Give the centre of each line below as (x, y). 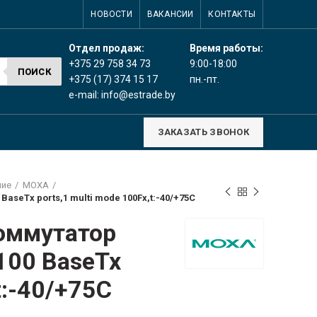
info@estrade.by (138, 95)
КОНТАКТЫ (232, 14)
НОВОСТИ (111, 14)
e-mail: (85, 95)
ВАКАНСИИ (170, 14)
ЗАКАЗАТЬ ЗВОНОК (203, 132)
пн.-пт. (204, 79)
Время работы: (226, 48)
